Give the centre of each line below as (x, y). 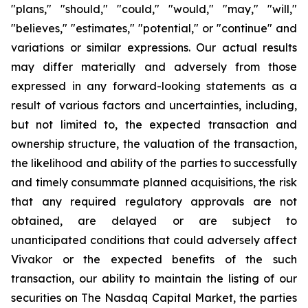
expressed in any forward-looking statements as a (154, 86)
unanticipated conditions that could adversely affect (154, 240)
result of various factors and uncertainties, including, (154, 105)
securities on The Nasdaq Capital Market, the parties (154, 298)
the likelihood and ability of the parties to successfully (154, 163)
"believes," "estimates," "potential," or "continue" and (154, 28)
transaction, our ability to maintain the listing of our (154, 278)
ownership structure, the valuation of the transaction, (154, 144)
